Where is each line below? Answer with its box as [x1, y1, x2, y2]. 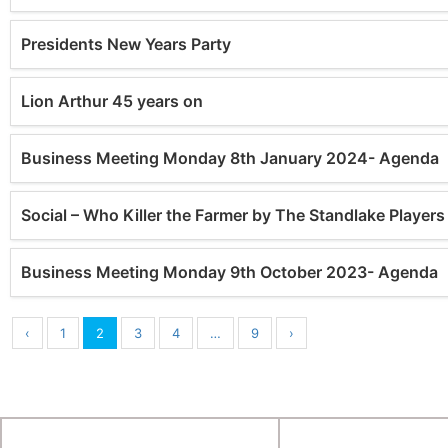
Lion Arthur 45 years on [21, 91, 203, 111]
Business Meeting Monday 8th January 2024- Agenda [21, 148, 439, 168]
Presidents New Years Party [21, 34, 231, 54]
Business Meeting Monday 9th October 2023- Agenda [21, 262, 438, 282]
